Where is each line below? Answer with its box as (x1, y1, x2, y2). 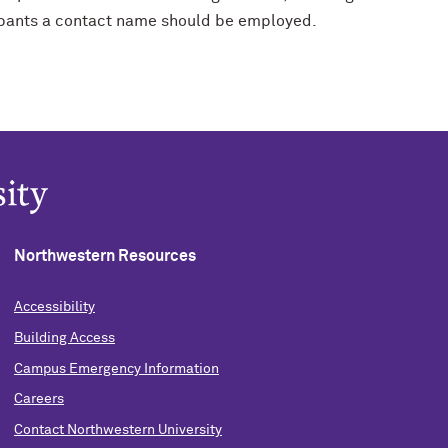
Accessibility (13, 300, 95, 314)
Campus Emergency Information (13, 361, 219, 376)
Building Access (13, 330, 115, 345)
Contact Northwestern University (13, 423, 222, 438)
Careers (13, 392, 64, 407)
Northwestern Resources (13, 248, 196, 264)
